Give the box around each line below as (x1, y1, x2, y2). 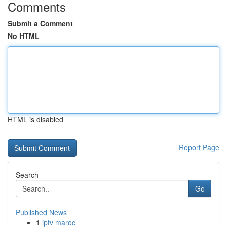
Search (16, 170, 39, 180)
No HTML (8, 31, 40, 41)
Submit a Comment (8, 18, 73, 28)
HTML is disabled (8, 114, 63, 124)
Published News (16, 207, 67, 217)
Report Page (179, 142, 219, 153)
